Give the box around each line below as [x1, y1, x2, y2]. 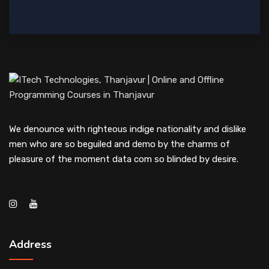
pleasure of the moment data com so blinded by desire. [9, 154, 238, 165]
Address [9, 237, 52, 252]
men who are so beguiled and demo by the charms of [9, 139, 230, 150]
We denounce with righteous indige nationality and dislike [9, 124, 246, 134]
